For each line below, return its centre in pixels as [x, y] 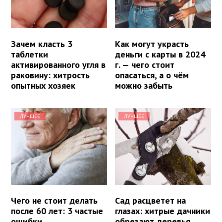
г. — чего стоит [145, 65]
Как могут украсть [152, 44]
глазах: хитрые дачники [163, 211]
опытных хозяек [43, 86]
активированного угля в [58, 65]
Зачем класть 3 [42, 44]
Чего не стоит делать [54, 201]
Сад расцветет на [151, 201]
